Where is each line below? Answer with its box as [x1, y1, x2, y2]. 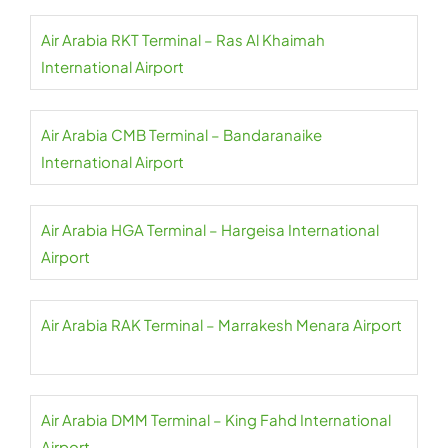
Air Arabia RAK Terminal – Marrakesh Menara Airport [41, 315, 402, 334]
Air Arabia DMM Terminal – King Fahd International [41, 410, 391, 429]
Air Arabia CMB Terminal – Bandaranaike [41, 125, 322, 144]
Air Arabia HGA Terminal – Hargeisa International [41, 220, 379, 239]
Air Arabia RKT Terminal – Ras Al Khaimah [41, 30, 325, 49]
